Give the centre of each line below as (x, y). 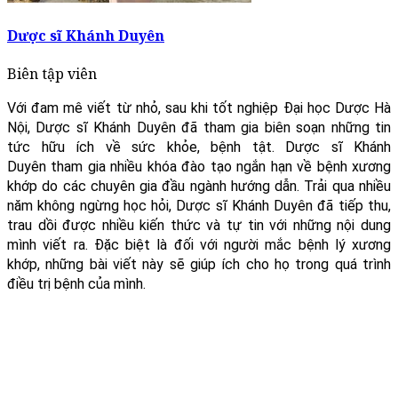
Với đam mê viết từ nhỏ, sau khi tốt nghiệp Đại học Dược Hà (199, 108)
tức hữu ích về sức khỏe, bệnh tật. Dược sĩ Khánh (199, 147)
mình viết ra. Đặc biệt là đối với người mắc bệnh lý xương (199, 245)
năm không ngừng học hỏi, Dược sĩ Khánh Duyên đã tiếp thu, (199, 206)
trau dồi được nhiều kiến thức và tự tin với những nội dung (199, 226)
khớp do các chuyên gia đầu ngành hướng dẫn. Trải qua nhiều (199, 187)
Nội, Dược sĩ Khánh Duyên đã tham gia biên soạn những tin (199, 128)
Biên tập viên (52, 74)
